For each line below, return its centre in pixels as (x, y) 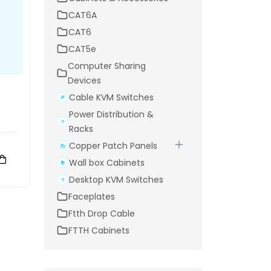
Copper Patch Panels (113, 145)
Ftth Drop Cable (102, 213)
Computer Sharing (107, 66)
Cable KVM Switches (111, 97)
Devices (85, 80)
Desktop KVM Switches (116, 179)
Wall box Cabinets (106, 162)
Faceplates (92, 196)
